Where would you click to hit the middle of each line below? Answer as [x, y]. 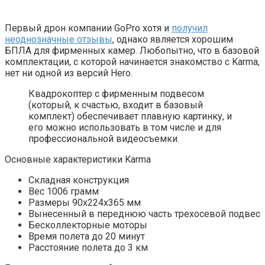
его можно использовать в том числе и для [125, 128]
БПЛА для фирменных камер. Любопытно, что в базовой [132, 51]
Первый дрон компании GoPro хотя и [88, 28]
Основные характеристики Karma [78, 160]
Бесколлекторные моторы [88, 225]
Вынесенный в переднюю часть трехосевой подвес [144, 214]
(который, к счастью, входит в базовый [116, 105]
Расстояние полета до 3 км [88, 248]
